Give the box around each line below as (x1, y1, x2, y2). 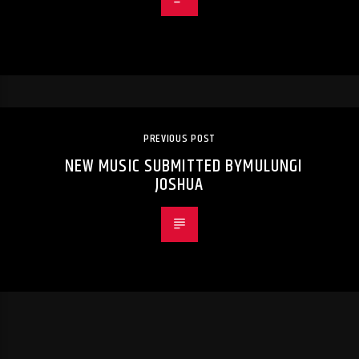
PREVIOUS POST (143, 129, 216, 147)
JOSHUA (155, 170, 204, 199)
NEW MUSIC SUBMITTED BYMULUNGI (64, 151, 303, 180)
